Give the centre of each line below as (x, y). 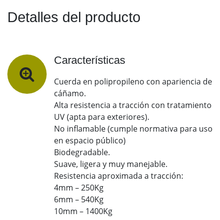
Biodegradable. (82, 152)
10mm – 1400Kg (83, 211)
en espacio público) (90, 141)
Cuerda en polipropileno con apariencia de (133, 82)
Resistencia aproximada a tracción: (119, 176)
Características (90, 60)
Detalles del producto (74, 17)
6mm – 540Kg (79, 200)
